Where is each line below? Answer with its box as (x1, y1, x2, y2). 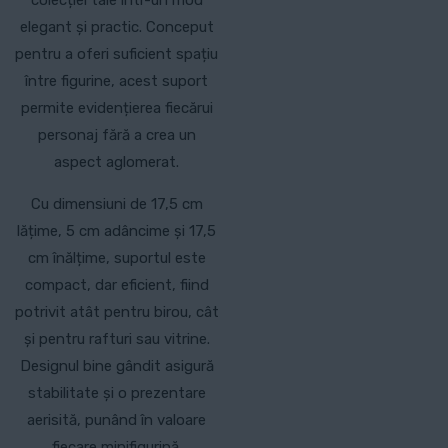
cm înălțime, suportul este (27, 249, 206, 268)
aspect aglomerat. (54, 153, 180, 172)
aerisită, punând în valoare (27, 411, 207, 430)
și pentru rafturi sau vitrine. (23, 330, 210, 349)
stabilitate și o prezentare (27, 384, 206, 403)
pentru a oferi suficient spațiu (15, 45, 219, 64)
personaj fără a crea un (37, 126, 196, 145)
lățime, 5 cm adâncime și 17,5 (17, 222, 217, 241)
